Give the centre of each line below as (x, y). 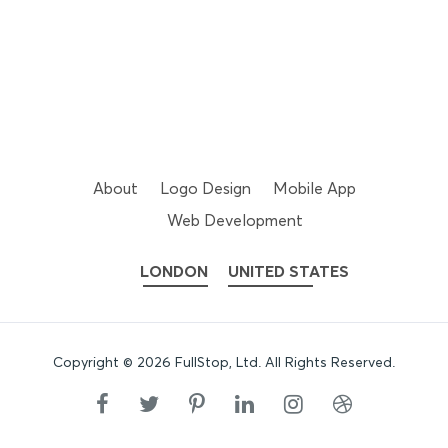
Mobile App (314, 189)
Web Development (235, 221)
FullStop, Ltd (216, 363)
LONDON (174, 272)
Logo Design (205, 189)
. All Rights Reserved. (326, 363)
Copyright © (95, 363)
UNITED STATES (288, 272)
